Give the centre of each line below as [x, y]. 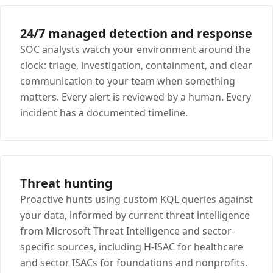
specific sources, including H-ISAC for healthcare [132, 246]
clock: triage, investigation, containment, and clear [136, 65]
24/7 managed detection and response [136, 33]
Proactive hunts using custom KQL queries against [136, 199]
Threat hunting [66, 183]
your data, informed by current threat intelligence [135, 215]
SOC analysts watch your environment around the [135, 49]
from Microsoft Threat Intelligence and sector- [127, 231]
